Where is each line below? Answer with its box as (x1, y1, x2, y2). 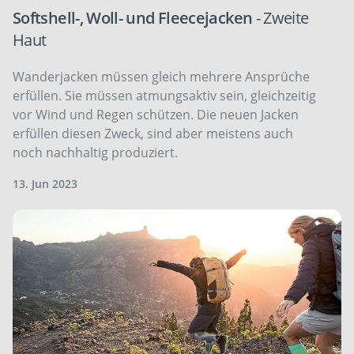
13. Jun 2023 (13, 176, 77, 192)
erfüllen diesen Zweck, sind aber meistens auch (13, 125, 293, 143)
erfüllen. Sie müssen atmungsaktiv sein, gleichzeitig (13, 87, 316, 105)
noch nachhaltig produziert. (13, 144, 178, 162)
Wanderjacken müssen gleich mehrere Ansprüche (13, 68, 310, 86)
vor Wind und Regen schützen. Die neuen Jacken (13, 106, 299, 124)
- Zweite (255, 7, 309, 29)
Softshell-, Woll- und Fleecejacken (13, 7, 256, 29)
